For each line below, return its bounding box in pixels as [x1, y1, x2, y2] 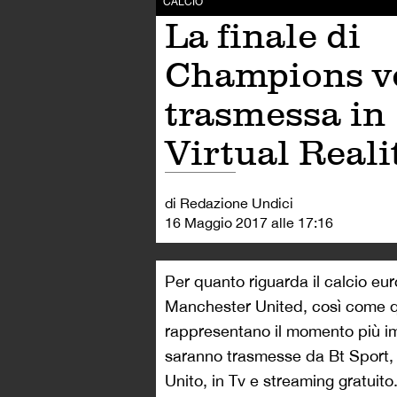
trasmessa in [165, 92, 385, 135]
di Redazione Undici [165, 194, 293, 211]
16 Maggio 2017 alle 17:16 [165, 214, 333, 230]
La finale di [165, 14, 361, 57]
